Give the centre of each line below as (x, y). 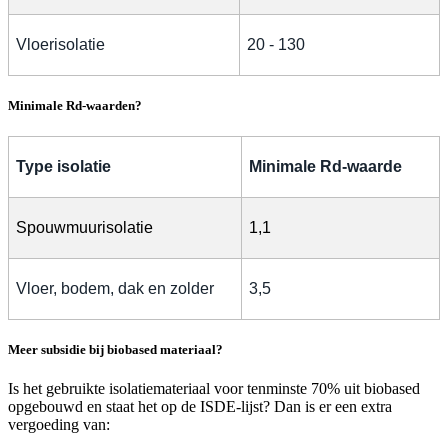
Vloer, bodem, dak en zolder (115, 288)
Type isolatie (63, 166)
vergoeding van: (59, 425)
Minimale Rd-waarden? (75, 105)
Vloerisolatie (60, 44)
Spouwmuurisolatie (84, 227)
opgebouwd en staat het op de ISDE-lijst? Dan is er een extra (200, 407)
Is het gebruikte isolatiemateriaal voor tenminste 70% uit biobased (214, 389)
